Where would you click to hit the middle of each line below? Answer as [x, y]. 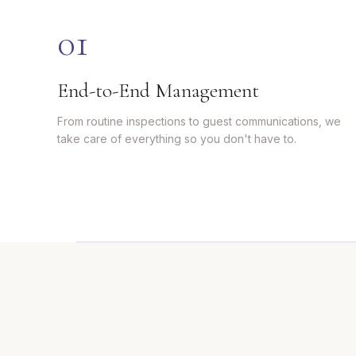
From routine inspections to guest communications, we [199, 121]
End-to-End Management [158, 90]
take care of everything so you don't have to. [177, 139]
